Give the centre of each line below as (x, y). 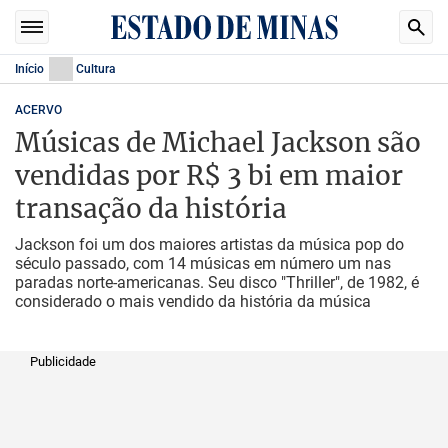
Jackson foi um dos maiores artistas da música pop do (209, 244)
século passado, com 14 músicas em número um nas (203, 263)
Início (29, 69)
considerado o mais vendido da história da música (193, 301)
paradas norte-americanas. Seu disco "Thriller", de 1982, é (217, 282)
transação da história (151, 208)
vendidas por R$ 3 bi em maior (209, 175)
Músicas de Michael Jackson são (218, 142)
